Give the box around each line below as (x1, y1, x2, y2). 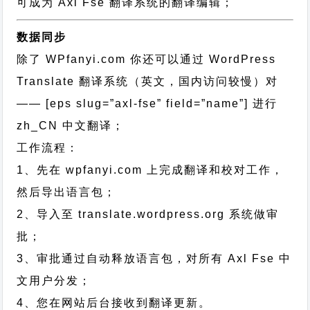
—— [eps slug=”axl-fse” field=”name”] (17, 98, 253, 109)
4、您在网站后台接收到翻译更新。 (17, 297, 212, 309)
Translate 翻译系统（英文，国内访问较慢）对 (17, 75, 279, 87)
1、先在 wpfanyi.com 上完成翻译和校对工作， (17, 164, 284, 176)
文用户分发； (17, 275, 92, 286)
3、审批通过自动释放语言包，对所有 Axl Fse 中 (17, 253, 292, 264)
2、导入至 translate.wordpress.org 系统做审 (17, 208, 280, 220)
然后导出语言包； (17, 186, 117, 198)
